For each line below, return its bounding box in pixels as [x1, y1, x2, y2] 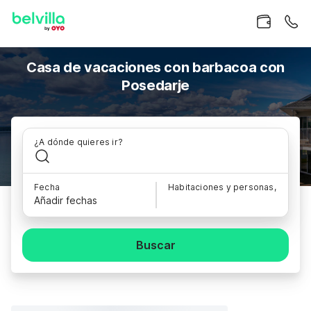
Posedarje [121, 77, 190, 94]
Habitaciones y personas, [168, 182, 276, 192]
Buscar [135, 238, 176, 252]
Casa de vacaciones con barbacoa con [26, 59, 285, 76]
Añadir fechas [34, 194, 97, 206]
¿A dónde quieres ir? [34, 137, 123, 147]
